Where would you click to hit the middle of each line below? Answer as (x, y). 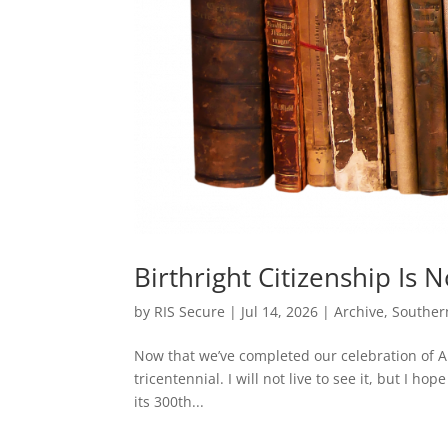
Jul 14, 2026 (280, 311)
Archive (359, 311)
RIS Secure (190, 311)
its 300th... (169, 401)
